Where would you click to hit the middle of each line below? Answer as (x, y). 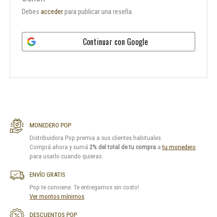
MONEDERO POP (50, 125)
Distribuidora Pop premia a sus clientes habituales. (96, 138)
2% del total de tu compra (123, 147)
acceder (52, 11)
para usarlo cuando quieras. (66, 156)
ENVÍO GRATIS (47, 175)
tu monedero (179, 147)
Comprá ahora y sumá (60, 147)
